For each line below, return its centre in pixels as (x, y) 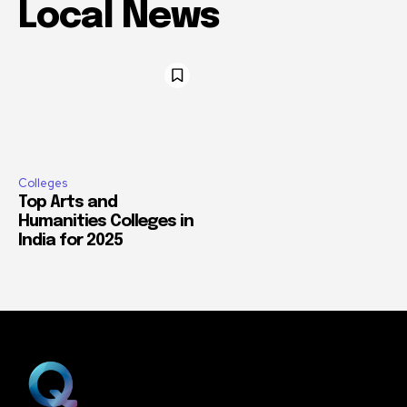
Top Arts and (68, 203)
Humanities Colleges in (106, 222)
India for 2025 (70, 241)
